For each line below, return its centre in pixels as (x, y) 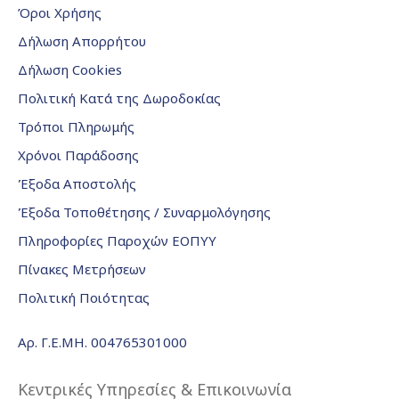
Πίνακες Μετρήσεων (82, 269)
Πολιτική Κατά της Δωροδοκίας (119, 98)
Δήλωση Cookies (70, 69)
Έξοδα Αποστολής (77, 183)
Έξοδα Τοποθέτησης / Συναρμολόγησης (144, 212)
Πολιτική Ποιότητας (84, 297)
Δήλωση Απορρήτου (82, 41)
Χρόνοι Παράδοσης (78, 155)
